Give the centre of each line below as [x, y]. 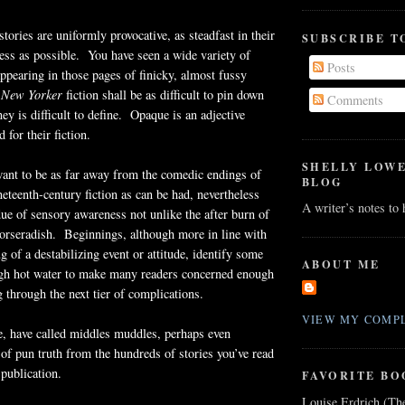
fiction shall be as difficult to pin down [163, 94]
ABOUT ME [341, 264]
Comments [354, 99]
